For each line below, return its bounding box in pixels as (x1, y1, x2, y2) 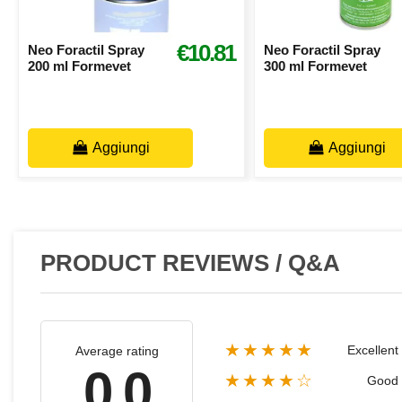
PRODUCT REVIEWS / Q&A (40, 249, 340, 275)
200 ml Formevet (27, 58, 131, 74)
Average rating (74, 343, 159, 358)
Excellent (347, 342, 398, 357)
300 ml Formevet (263, 58, 367, 74)
